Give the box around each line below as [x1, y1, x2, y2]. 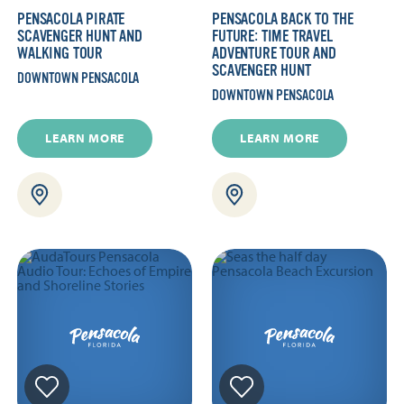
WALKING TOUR [17, 43, 104, 62]
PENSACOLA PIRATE [17, 9, 125, 28]
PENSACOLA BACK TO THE [212, 9, 353, 28]
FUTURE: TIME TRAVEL [212, 26, 333, 45]
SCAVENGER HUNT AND [17, 26, 142, 45]
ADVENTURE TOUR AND [212, 43, 336, 62]
